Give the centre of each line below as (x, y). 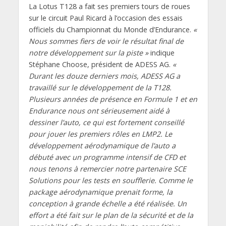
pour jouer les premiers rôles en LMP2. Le (100, 134)
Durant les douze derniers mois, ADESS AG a (104, 76)
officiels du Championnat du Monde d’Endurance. (111, 30)
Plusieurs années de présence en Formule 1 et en (113, 99)
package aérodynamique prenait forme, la (100, 192)
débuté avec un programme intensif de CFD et (107, 157)
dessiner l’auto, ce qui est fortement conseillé (106, 123)
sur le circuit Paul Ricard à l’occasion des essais (105, 18)
